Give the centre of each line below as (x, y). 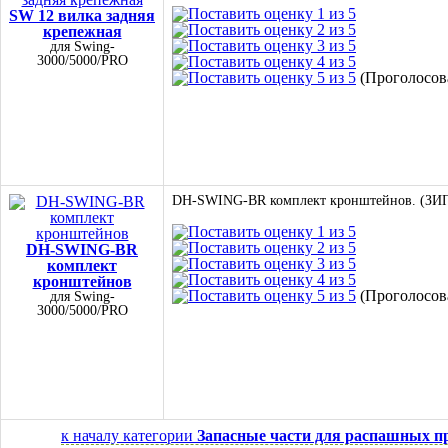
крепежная (82, 31)
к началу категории (129, 435)
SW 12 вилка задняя (82, 15)
